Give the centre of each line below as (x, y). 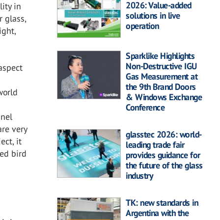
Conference (145, 108)
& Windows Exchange (164, 97)
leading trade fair (155, 145)
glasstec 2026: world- (164, 135)
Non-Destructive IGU (161, 66)
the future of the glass (164, 165)
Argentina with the (157, 213)
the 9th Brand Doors (161, 87)
